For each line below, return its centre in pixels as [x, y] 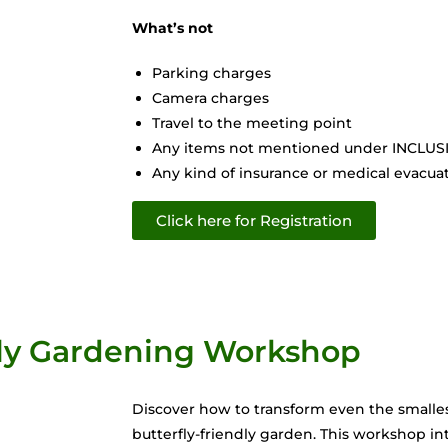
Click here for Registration [254, 220]
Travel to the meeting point [252, 122]
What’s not [172, 27]
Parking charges [211, 72]
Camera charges [210, 97]
